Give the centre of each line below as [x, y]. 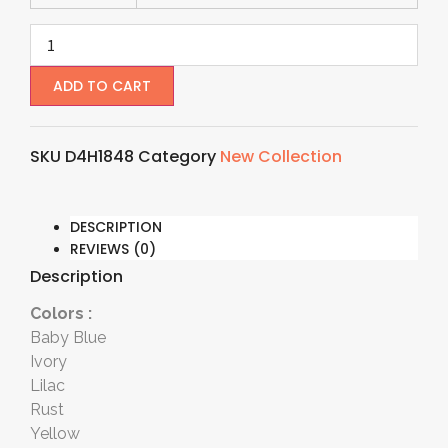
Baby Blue [68, 338]
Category [177, 157]
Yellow [55, 434]
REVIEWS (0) [113, 249]
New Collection [281, 157]
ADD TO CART [102, 86]
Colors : [61, 314]
